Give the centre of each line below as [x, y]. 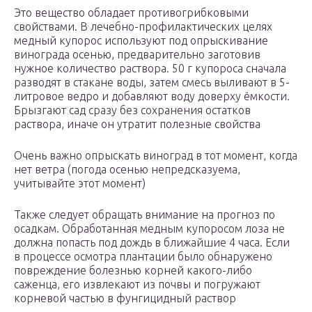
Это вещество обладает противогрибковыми [131, 13]
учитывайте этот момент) [80, 184]
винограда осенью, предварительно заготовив [137, 55]
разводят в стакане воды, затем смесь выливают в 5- [152, 83]
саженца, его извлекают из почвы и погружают [137, 284]
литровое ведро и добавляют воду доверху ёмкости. [152, 96]
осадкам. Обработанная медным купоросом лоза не [149, 229]
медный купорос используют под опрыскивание [141, 41]
